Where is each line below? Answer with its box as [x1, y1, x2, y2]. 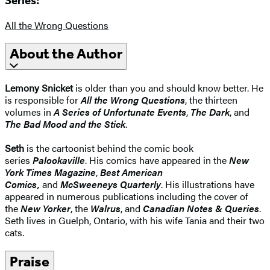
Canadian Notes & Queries [143, 201, 259, 216]
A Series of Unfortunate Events [54, 105, 186, 119]
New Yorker [18, 201, 71, 216]
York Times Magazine [5, 165, 96, 180]
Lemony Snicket [5, 81, 73, 95]
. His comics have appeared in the [85, 153, 229, 168]
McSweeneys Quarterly [60, 177, 161, 192]
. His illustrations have [161, 177, 254, 192]
